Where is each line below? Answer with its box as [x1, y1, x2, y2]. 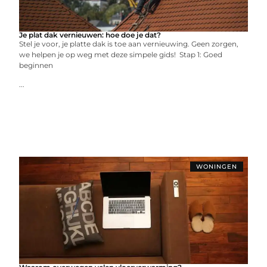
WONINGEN [195, 163, 237, 170]
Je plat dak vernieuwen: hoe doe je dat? [19, 30, 162, 39]
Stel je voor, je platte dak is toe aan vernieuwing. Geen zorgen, [19, 39, 239, 48]
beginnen [19, 61, 55, 70]
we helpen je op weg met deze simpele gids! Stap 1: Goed [19, 50, 223, 59]
